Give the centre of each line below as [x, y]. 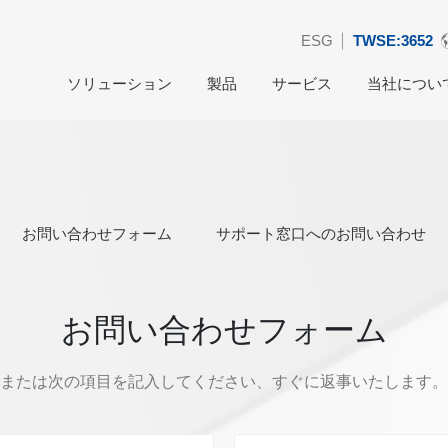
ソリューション [119, 83]
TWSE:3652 [393, 40]
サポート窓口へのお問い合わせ [321, 233]
